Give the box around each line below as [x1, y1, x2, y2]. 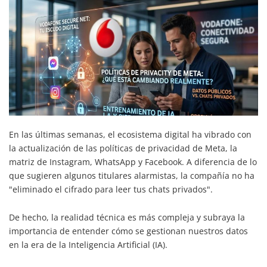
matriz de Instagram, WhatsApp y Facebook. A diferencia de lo [9, 156, 257, 167]
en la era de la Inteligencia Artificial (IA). [9, 238, 167, 250]
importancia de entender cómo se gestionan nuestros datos [9, 225, 248, 237]
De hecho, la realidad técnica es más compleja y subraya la [9, 211, 245, 223]
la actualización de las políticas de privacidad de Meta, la [9, 142, 237, 154]
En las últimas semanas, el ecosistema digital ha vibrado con [9, 128, 252, 140]
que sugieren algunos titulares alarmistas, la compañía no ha [9, 169, 254, 181]
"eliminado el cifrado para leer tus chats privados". [9, 183, 213, 195]
